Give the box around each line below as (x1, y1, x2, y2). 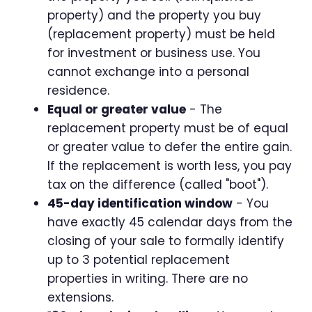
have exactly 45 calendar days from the (47, 213, 292, 231)
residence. (47, 81, 109, 99)
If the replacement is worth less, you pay (47, 157, 292, 174)
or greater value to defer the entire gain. (47, 138, 292, 155)
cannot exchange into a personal (47, 63, 249, 80)
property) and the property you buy (47, 6, 261, 24)
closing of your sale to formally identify (47, 232, 284, 249)
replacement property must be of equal (47, 119, 288, 136)
